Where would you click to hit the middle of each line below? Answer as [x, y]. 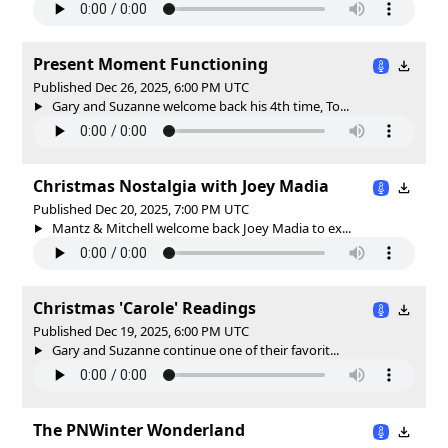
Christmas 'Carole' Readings [144, 307]
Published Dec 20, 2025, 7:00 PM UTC [141, 208]
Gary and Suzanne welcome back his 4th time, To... [198, 105]
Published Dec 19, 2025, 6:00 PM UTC [141, 330]
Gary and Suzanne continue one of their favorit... [193, 349]
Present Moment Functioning [150, 63]
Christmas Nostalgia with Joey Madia [181, 185]
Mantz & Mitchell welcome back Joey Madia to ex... [199, 227]
